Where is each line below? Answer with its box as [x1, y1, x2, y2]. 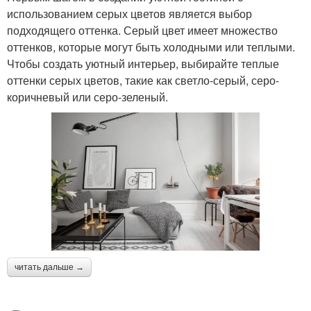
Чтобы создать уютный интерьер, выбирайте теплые [7, 55, 279, 72]
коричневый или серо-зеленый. [7, 88, 168, 105]
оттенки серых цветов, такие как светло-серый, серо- [7, 72, 279, 88]
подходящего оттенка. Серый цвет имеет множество [7, 22, 278, 38]
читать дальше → [15, 262, 84, 273]
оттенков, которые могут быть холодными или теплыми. [7, 38, 295, 55]
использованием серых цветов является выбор [7, 5, 252, 22]
